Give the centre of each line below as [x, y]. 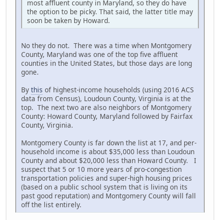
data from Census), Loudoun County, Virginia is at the [106, 98]
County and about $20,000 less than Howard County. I [109, 160]
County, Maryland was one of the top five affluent [99, 54]
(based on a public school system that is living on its [104, 187]
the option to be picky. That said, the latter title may [110, 11]
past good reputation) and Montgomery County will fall [109, 195]
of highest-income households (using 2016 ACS [118, 89]
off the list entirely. [51, 204]
